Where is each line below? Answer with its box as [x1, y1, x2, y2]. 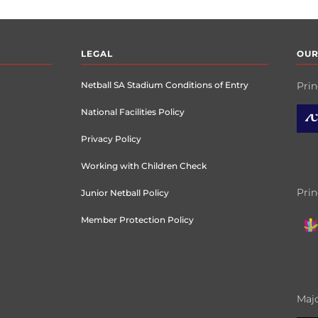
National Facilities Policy [80, 106, 185, 117]
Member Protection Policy [80, 214, 194, 225]
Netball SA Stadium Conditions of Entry [80, 79, 248, 90]
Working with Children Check [80, 160, 207, 171]
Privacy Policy [80, 133, 141, 144]
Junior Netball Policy [80, 187, 169, 198]
